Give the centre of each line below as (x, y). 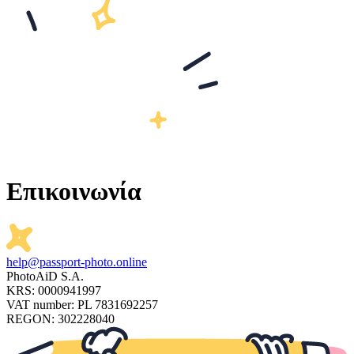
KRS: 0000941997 (54, 290)
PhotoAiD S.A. (45, 276)
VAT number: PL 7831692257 (82, 304)
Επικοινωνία (74, 192)
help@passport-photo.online (77, 262)
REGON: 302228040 (60, 318)
